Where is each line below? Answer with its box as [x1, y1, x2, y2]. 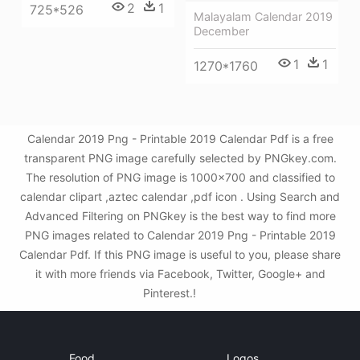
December [194, 24, 249, 39]
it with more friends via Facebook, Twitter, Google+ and [35, 267, 325, 280]
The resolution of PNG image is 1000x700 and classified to [25, 170, 335, 184]
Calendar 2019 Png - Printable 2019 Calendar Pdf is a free [27, 132, 333, 145]
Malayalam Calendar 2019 [194, 10, 333, 24]
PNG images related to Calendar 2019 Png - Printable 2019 [24, 228, 336, 242]
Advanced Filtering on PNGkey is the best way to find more [24, 209, 336, 223]
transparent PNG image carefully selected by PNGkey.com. [23, 151, 337, 165]
